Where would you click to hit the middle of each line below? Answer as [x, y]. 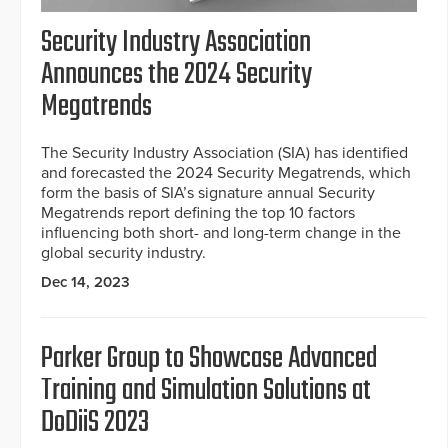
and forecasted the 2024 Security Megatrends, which [226, 173]
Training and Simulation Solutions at [206, 391]
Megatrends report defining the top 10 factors [198, 213]
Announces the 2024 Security [176, 75]
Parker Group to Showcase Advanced [209, 359]
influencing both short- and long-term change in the [221, 233]
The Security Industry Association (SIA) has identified [224, 153]
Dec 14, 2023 [85, 282]
